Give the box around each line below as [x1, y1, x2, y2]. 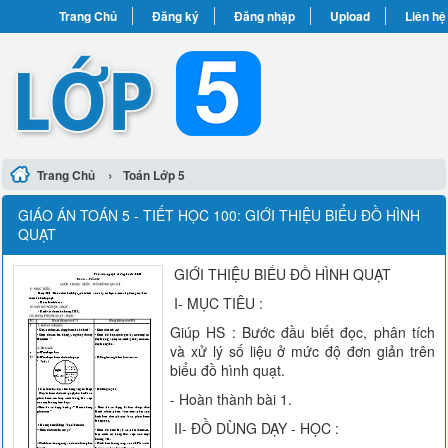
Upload [329, 7, 370, 25]
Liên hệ [404, 7, 446, 25]
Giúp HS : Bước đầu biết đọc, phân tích [170, 322, 435, 342]
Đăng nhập [233, 7, 295, 25]
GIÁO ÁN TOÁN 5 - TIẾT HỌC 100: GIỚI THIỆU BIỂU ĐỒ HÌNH [18, 205, 421, 225]
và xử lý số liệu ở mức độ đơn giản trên [170, 341, 435, 361]
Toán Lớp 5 [123, 166, 186, 184]
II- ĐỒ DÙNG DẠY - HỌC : [170, 418, 340, 438]
